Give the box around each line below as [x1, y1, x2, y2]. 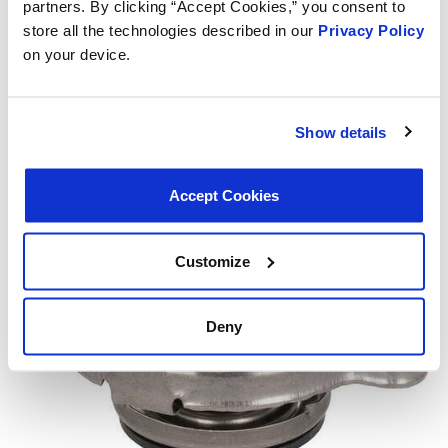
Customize [175, 252, 251, 269]
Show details [295, 123, 387, 140]
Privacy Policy [318, 21, 424, 39]
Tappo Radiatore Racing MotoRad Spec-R [71, 76, 377, 96]
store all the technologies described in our [23, 21, 318, 39]
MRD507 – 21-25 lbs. [149, 100, 299, 120]
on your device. [23, 45, 131, 63]
